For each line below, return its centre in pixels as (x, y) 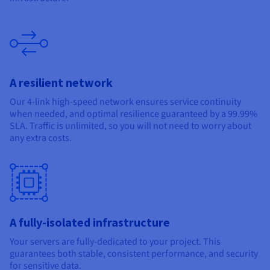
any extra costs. (41, 138)
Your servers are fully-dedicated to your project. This (115, 241)
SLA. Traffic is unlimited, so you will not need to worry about (130, 126)
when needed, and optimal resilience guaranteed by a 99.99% (133, 114)
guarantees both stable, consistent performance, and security (134, 253)
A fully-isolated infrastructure (90, 222)
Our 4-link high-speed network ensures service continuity (125, 102)
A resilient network (61, 82)
